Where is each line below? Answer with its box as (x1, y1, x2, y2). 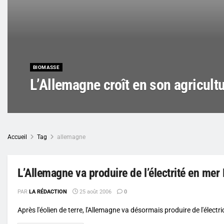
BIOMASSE (33, 64, 60, 70)
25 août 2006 (78, 188, 111, 195)
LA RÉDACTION (29, 188, 67, 195)
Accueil (7, 133, 27, 140)
